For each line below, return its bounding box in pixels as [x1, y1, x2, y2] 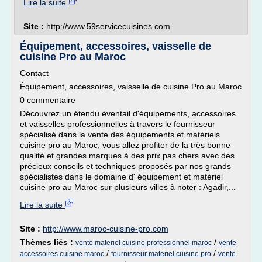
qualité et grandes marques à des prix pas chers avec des [20, 151, 235, 160]
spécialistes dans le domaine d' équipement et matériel [20, 172, 223, 181]
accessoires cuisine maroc [20, 250, 104, 258]
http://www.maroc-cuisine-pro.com [43, 224, 168, 233]
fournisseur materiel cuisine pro [111, 250, 211, 258]
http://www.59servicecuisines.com [46, 22, 170, 31]
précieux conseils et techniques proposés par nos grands [20, 161, 231, 171]
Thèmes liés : [20, 237, 75, 247]
